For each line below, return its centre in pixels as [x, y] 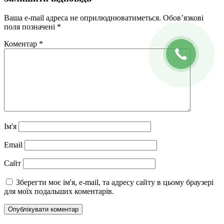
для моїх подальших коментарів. [59, 191]
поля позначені [30, 26]
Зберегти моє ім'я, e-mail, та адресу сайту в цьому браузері [115, 182]
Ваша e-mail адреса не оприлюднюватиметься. [82, 17]
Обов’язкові [183, 17]
